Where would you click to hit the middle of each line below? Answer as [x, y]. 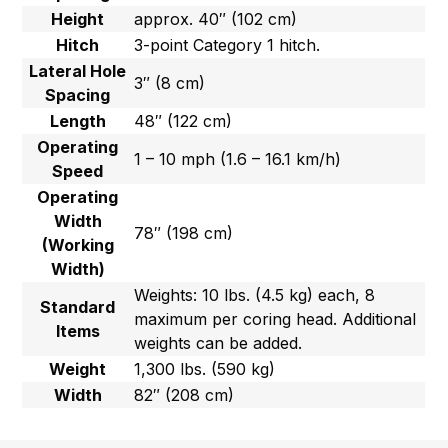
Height [78, 19]
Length [77, 121]
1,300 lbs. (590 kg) [205, 369]
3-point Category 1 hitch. [227, 45]
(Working [77, 245]
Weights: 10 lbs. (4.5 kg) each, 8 [255, 295]
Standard [78, 307]
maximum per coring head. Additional [275, 319]
